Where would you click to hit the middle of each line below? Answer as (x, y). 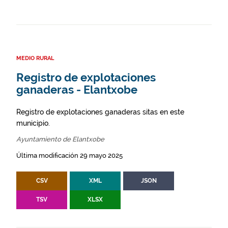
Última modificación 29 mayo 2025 (69, 155)
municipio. (33, 123)
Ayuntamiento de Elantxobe (60, 139)
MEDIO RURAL (35, 58)
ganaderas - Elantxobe (77, 90)
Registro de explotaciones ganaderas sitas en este (100, 112)
